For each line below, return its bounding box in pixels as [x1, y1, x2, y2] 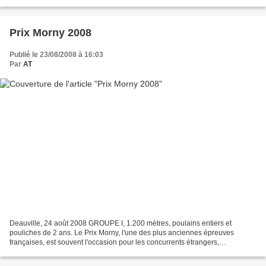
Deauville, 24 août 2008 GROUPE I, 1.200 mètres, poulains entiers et [9, 218, 232, 227]
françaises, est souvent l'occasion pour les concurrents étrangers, [9, 237, 219, 246]
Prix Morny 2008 [9, 27, 91, 39]
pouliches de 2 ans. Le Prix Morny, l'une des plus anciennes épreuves [9, 228, 234, 237]
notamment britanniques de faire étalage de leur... [9, 247, 169, 256]
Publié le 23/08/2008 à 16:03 [9, 50, 103, 59]
